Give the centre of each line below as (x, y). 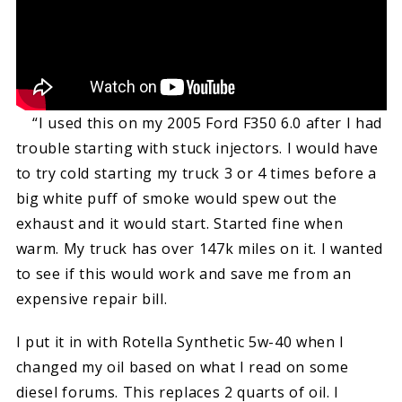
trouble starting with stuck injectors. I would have (197, 148)
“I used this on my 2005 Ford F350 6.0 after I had (199, 122)
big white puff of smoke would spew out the (176, 198)
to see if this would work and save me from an (184, 273)
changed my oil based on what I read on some (182, 367)
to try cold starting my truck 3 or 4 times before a (196, 173)
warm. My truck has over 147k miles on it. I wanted (200, 248)
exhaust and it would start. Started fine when (179, 223)
